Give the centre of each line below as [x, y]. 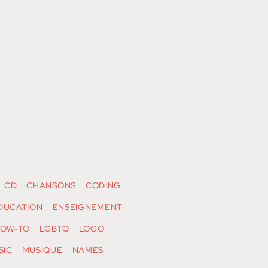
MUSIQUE [42, 250]
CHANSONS [51, 186]
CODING [103, 186]
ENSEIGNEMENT [87, 207]
